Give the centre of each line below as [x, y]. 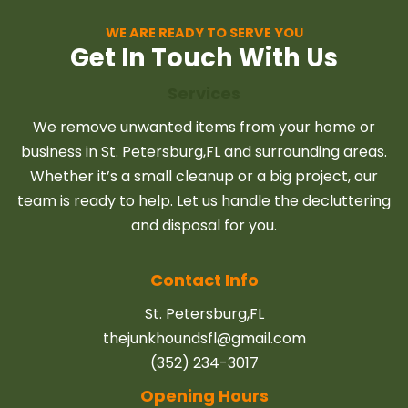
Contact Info [204, 280]
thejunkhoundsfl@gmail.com [204, 338]
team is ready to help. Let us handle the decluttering [204, 200]
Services [204, 93]
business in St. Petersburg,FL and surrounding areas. [204, 151]
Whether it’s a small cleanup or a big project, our [204, 176]
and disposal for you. [204, 225]
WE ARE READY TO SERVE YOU [204, 32]
